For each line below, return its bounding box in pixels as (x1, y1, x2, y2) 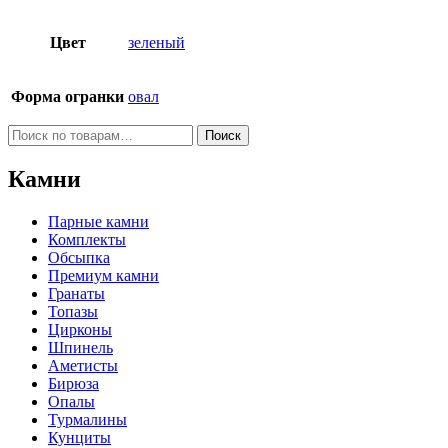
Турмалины (48, 411, 127, 429)
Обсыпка (48, 249, 110, 267)
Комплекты (48, 231, 126, 249)
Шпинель (48, 339, 113, 357)
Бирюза (48, 375, 99, 393)
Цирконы (48, 321, 112, 339)
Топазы (48, 303, 98, 321)
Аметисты (48, 357, 118, 375)
